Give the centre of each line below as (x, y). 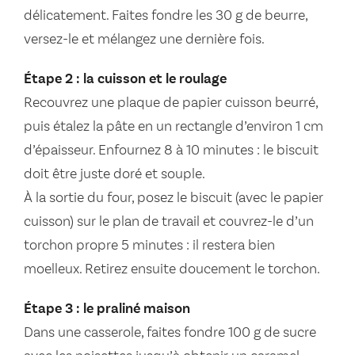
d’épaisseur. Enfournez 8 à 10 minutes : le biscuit (171, 151)
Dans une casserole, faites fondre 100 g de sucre (170, 333)
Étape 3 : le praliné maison (107, 309)
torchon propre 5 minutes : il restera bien (149, 246)
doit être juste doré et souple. (115, 175)
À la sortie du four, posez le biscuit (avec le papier (174, 198)
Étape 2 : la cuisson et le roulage (125, 80)
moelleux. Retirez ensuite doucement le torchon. (172, 270)
